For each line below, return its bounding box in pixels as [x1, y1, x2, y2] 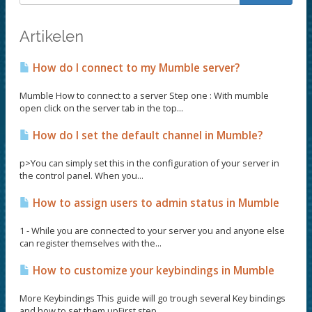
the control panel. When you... [19, 169, 143, 182]
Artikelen [19, 27, 84, 45]
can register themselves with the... [19, 237, 162, 249]
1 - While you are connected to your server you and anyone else [19, 224, 285, 237]
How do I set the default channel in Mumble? [30, 128, 263, 143]
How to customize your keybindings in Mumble [30, 263, 274, 278]
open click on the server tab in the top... [19, 102, 183, 114]
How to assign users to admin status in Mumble [30, 196, 279, 210]
